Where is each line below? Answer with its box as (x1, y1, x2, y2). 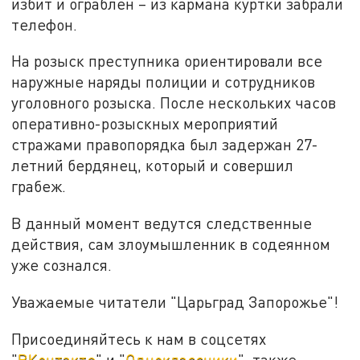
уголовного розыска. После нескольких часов (11, 93, 337, 112)
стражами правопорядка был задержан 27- (11, 135, 319, 154)
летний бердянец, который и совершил (11, 156, 294, 175)
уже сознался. (11, 256, 112, 275)
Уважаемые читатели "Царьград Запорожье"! (11, 292, 339, 311)
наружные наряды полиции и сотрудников (11, 72, 316, 92)
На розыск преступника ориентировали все (11, 51, 323, 71)
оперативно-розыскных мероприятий (11, 114, 279, 133)
